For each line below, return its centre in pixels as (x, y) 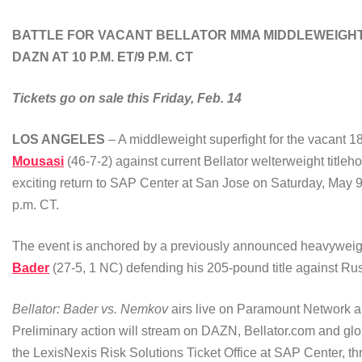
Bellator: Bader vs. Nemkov (92, 309)
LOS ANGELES (59, 140)
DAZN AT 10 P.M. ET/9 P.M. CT (103, 57)
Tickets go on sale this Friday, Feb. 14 (127, 99)
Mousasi (38, 162)
